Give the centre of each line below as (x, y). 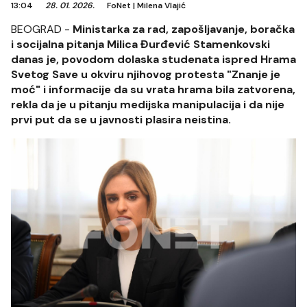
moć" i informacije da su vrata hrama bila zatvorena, (153, 89)
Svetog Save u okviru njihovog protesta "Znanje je (146, 74)
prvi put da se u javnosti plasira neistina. (121, 120)
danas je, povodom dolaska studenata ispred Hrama (153, 59)
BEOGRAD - (42, 29)
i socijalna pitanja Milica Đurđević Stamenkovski (140, 44)
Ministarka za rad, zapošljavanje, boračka (184, 29)
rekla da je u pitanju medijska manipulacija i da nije (148, 105)
